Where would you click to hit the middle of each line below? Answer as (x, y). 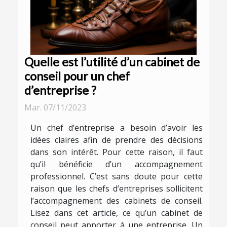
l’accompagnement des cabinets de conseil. (117, 201)
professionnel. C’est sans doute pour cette (117, 177)
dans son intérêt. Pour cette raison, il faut (117, 152)
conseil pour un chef (77, 76)
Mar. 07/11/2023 (55, 108)
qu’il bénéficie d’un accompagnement (117, 164)
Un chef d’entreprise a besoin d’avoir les (117, 128)
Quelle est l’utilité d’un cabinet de (112, 62)
